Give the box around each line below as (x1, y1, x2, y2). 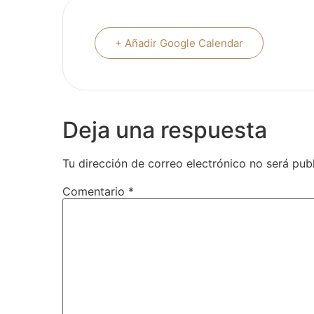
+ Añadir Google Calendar (115, 36, 243, 50)
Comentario (62, 184, 128, 199)
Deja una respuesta (62, 116, 267, 144)
